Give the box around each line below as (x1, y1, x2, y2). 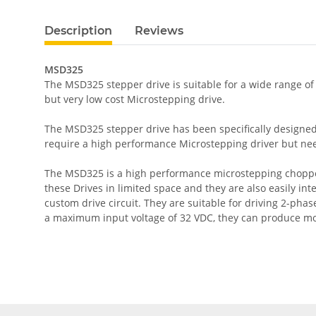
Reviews (135, 24, 183, 37)
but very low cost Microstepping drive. (44, 92, 225, 106)
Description (44, 24, 112, 37)
